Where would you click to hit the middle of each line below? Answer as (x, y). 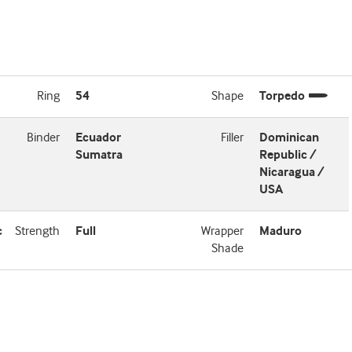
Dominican (289, 138)
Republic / (288, 155)
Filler (232, 138)
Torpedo (282, 96)
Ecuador (99, 138)
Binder (44, 138)
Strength (38, 231)
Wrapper (222, 231)
